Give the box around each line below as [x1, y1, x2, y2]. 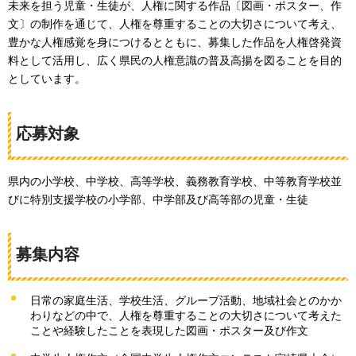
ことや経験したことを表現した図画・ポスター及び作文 [30, 323, 308, 337]
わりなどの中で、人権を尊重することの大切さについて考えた [30, 308, 342, 322]
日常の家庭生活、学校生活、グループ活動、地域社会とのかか [30, 293, 342, 307]
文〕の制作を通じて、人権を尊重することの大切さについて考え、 [8, 17, 342, 30]
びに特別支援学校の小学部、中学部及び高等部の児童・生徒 [8, 192, 308, 206]
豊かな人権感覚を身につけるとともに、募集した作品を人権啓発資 [8, 35, 342, 48]
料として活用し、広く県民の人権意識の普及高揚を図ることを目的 [8, 53, 342, 67]
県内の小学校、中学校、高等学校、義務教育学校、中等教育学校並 [8, 174, 342, 188]
